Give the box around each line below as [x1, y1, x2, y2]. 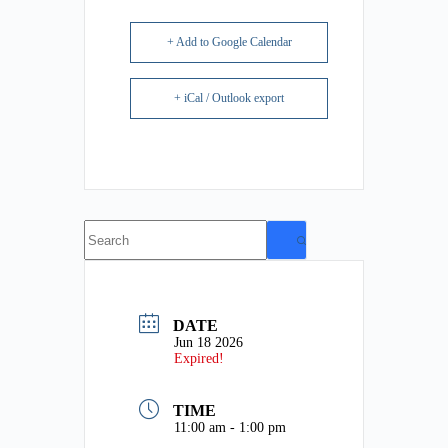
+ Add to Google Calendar [166, 35, 292, 50]
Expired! [174, 350, 224, 366]
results [83, 237, 123, 255]
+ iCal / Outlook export [174, 91, 284, 106]
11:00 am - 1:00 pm [174, 420, 286, 436]
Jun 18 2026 [174, 334, 243, 350]
